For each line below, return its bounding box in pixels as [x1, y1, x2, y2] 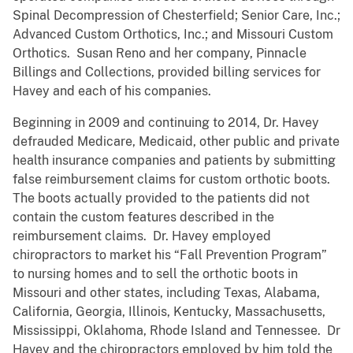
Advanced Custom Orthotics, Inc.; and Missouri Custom [13, 27, 333, 43]
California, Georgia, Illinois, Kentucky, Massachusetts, [13, 304, 325, 320]
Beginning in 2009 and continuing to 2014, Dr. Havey [13, 115, 319, 131]
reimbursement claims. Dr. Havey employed [13, 229, 271, 244]
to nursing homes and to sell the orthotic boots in [13, 266, 298, 282]
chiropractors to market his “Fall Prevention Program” [13, 247, 327, 263]
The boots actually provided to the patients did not [13, 191, 310, 206]
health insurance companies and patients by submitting [13, 153, 336, 169]
